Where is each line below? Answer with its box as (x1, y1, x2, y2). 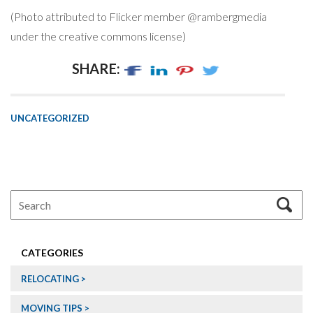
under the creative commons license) (10, 29, 186, 43)
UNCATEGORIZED (10, 112, 89, 124)
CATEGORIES (21, 247, 83, 259)
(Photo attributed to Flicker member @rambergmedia (10, 9, 267, 23)
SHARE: (72, 59, 120, 77)
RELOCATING (21, 273, 79, 285)
